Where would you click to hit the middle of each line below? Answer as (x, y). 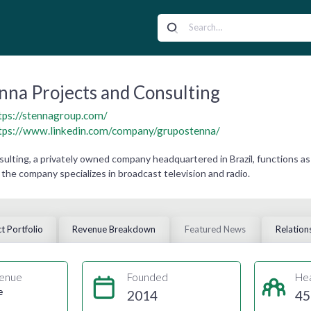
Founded (147, 277)
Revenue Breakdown (114, 229)
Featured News (216, 229)
